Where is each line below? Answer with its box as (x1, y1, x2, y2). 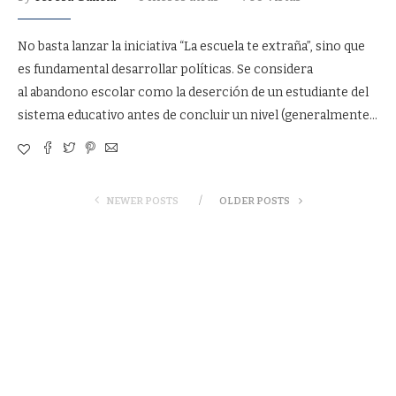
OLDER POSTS (218, 195, 292, 207)
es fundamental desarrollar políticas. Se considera (18, 62, 313, 77)
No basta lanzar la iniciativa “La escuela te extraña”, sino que (18, 39, 365, 54)
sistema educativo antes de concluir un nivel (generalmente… (18, 108, 377, 123)
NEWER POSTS (105, 195, 179, 207)
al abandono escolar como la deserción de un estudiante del (18, 85, 369, 100)
